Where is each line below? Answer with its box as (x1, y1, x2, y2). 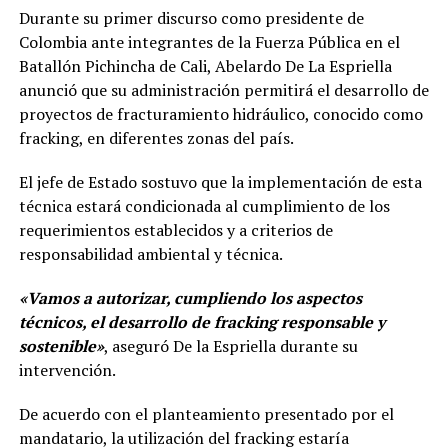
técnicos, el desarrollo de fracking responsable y (18, 311, 385, 334)
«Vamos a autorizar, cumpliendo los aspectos (18, 287, 362, 310)
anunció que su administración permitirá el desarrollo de (18, 79, 429, 102)
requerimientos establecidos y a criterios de (18, 219, 333, 242)
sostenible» (18, 335, 104, 358)
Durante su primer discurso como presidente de (18, 7, 364, 30)
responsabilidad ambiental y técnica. (18, 243, 283, 266)
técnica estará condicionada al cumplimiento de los (18, 195, 390, 218)
